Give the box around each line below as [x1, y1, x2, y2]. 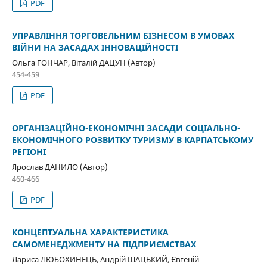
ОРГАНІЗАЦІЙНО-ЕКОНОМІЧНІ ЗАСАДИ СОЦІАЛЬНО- [11, 122, 240, 133]
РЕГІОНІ [11, 145, 46, 157]
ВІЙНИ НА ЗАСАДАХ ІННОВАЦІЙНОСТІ [11, 41, 178, 53]
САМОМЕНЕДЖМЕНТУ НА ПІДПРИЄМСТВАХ [11, 238, 196, 250]
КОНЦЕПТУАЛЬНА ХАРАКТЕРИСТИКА [11, 226, 169, 238]
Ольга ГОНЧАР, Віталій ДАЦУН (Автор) [11, 57, 156, 68]
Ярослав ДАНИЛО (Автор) [11, 161, 108, 172]
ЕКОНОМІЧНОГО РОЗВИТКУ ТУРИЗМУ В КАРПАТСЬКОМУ [11, 133, 253, 145]
